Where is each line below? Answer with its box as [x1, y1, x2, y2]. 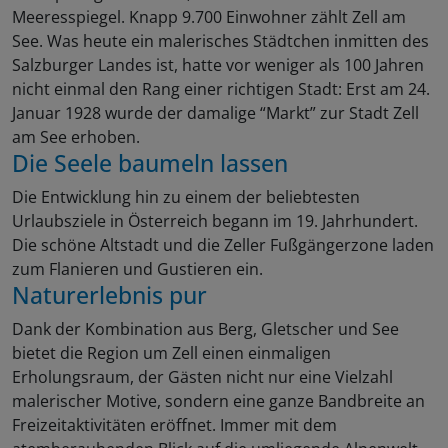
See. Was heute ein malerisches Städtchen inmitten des [12, 30, 429, 53]
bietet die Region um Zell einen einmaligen [12, 342, 331, 365]
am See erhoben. [12, 126, 140, 149]
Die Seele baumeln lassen [12, 147, 288, 180]
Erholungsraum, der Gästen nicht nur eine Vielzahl [12, 366, 393, 389]
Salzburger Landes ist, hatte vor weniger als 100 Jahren [12, 54, 424, 77]
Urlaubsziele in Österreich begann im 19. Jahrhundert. [12, 210, 418, 233]
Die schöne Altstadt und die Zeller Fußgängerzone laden [12, 234, 434, 257]
